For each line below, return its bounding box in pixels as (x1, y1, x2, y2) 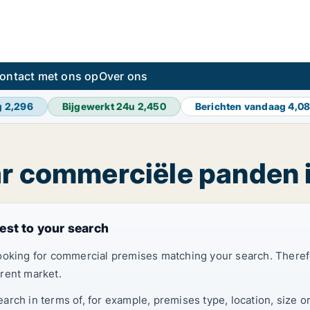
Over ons (98, 69, 148, 83)
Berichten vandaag (194, 100, 289, 112)
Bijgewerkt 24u (62, 100, 138, 112)
